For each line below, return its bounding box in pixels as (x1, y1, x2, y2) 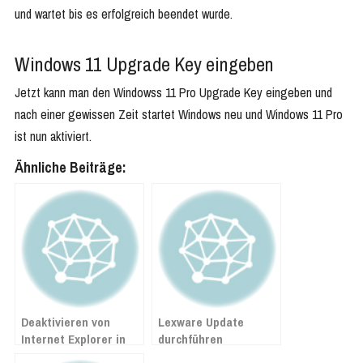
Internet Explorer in (21, 330, 126, 348)
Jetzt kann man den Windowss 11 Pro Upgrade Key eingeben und (15, 83, 332, 101)
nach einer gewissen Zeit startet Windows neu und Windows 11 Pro (15, 105, 343, 123)
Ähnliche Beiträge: (15, 156, 126, 177)
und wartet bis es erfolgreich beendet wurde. (15, 4, 233, 23)
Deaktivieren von (21, 313, 110, 331)
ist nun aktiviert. (15, 126, 92, 145)
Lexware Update (158, 313, 244, 331)
